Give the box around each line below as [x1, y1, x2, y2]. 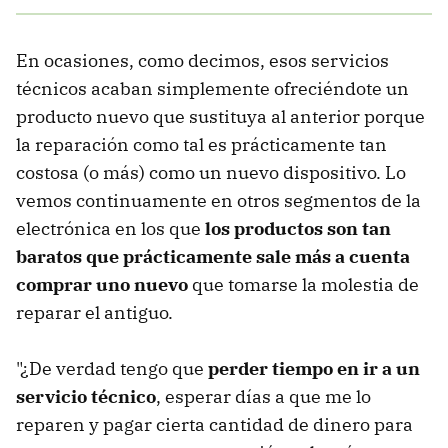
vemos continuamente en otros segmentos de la [16, 188, 421, 212]
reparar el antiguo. [16, 300, 173, 324]
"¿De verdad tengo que [16, 356, 208, 380]
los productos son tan [205, 216, 391, 240]
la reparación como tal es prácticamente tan [16, 132, 387, 156]
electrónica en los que [16, 216, 205, 240]
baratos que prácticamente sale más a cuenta [16, 244, 410, 268]
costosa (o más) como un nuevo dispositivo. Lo [16, 160, 406, 184]
